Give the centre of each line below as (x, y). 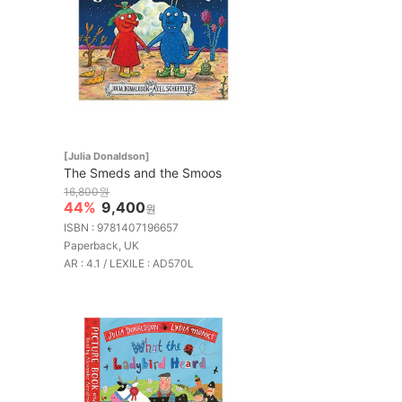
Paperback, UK (101, 245)
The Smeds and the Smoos (143, 172)
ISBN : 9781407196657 (121, 227)
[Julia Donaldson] (107, 156)
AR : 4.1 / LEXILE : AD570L (129, 263)
